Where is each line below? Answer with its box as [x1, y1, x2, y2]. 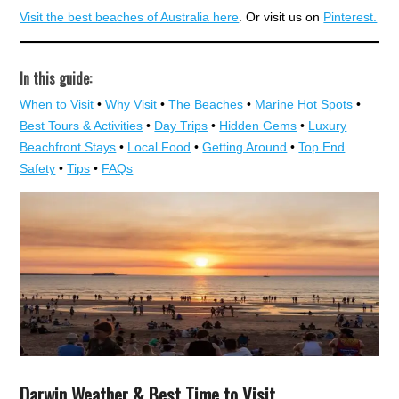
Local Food [127, 140, 191, 155]
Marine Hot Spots [255, 97, 354, 112]
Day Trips [154, 118, 208, 134]
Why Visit [105, 97, 158, 112]
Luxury [308, 118, 347, 134]
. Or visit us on [239, 10, 324, 25]
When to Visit [20, 97, 94, 112]
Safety [20, 161, 56, 176]
